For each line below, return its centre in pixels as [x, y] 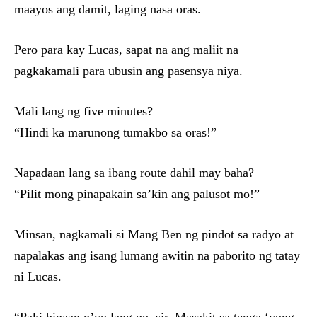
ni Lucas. [38, 277]
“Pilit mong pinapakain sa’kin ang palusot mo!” [137, 194]
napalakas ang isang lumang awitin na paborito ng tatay [157, 255]
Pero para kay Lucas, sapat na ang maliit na [126, 50]
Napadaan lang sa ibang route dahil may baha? [134, 173]
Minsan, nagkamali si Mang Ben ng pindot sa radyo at [154, 234]
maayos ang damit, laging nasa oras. [108, 9]
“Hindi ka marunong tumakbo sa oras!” [115, 132]
